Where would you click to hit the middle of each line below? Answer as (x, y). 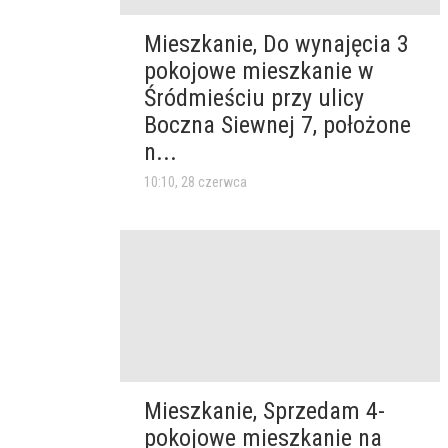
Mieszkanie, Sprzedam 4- (264, 411)
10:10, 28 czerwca (195, 181)
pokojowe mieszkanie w (259, 70)
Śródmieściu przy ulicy (254, 97)
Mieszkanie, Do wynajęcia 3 (276, 43)
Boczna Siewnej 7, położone (277, 124)
